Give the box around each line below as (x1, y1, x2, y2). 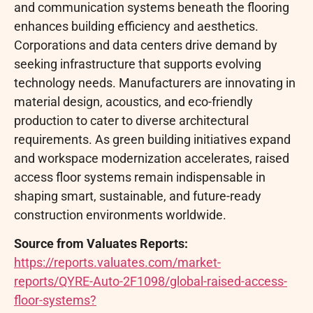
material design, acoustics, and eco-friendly (14, 94, 253, 109)
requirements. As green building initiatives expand (14, 131, 291, 147)
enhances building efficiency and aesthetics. (14, 18, 259, 34)
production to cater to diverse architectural (14, 112, 249, 128)
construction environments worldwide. (14, 207, 226, 222)
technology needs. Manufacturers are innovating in (14, 75, 296, 90)
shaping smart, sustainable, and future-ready (14, 188, 261, 203)
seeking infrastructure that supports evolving (14, 56, 261, 71)
